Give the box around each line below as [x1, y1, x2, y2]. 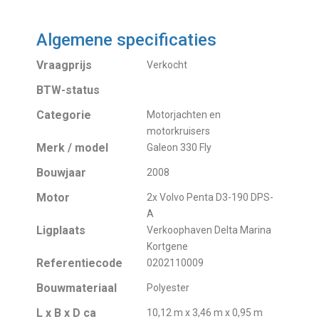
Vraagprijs [36, 58, 93, 73]
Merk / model [36, 141, 109, 155]
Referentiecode [36, 256, 123, 271]
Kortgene [147, 241, 189, 253]
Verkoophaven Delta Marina [147, 224, 272, 236]
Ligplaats [36, 224, 86, 238]
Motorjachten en [147, 109, 221, 121]
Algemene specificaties [36, 30, 217, 51]
